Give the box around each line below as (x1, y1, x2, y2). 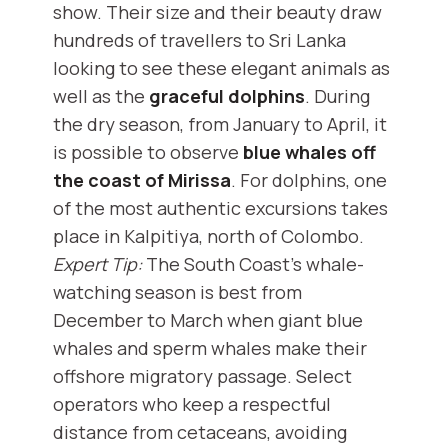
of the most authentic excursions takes (53, 196, 388, 221)
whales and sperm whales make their (53, 336, 367, 361)
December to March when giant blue (53, 308, 363, 333)
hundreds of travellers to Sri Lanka (53, 28, 346, 53)
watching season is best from (53, 280, 302, 305)
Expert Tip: (53, 252, 142, 277)
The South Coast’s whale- (142, 252, 364, 277)
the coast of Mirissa (53, 168, 231, 193)
